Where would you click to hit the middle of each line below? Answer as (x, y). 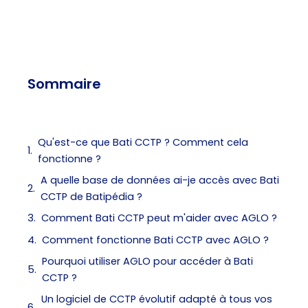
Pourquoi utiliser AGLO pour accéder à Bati (147, 261)
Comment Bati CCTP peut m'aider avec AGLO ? (159, 218)
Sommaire (64, 84)
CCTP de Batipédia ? (91, 197)
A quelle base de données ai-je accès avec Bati (160, 180)
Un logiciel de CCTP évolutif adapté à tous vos (157, 299)
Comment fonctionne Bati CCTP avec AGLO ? (155, 240)
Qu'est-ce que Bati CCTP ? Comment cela (143, 142)
